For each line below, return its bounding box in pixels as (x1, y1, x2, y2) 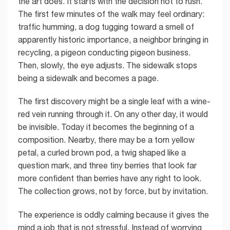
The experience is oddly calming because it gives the (18, 210, 209, 220)
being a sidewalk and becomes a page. (18, 73, 159, 83)
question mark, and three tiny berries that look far (18, 161, 197, 170)
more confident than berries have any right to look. (18, 174, 201, 183)
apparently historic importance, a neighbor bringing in (18, 34, 208, 44)
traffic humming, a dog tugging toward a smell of (18, 22, 194, 31)
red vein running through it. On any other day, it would (18, 109, 208, 119)
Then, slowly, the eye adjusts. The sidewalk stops (18, 60, 197, 70)
